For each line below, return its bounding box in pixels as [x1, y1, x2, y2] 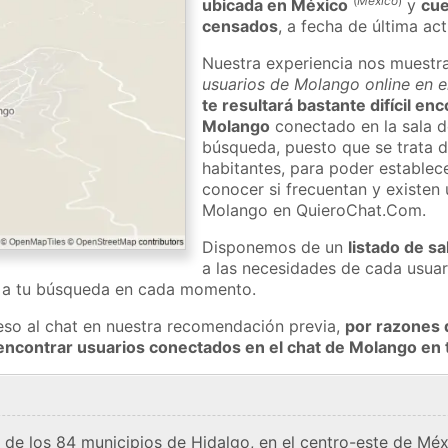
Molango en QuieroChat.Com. [202, 199, 427, 220]
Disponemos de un [202, 236, 349, 257]
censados [202, 15, 279, 36]
